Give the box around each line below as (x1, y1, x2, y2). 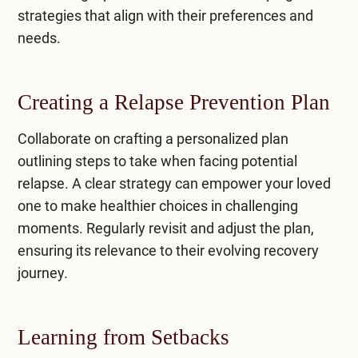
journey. (17, 264, 68, 281)
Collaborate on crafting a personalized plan (17, 129, 288, 147)
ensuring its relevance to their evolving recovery (17, 241, 319, 259)
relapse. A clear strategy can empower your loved (17, 174, 331, 192)
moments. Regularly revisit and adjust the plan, (17, 219, 314, 237)
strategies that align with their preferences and (17, 6, 313, 24)
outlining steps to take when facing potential (17, 152, 297, 169)
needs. (17, 29, 61, 46)
